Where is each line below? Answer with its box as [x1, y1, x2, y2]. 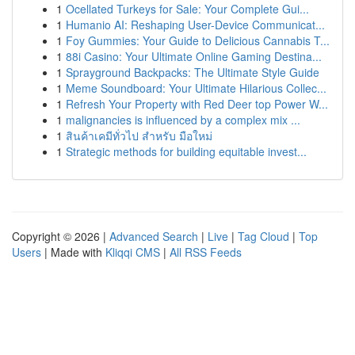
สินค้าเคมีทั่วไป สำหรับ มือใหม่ [66, 128, 212, 143]
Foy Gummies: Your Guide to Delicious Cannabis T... [66, 32, 330, 48]
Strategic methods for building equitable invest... [66, 143, 307, 159]
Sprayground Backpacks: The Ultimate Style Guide [66, 64, 319, 80]
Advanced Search [109, 228, 198, 244]
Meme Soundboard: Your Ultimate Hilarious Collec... [66, 80, 326, 96]
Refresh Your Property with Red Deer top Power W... [66, 96, 328, 112]
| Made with [41, 244, 105, 260]
